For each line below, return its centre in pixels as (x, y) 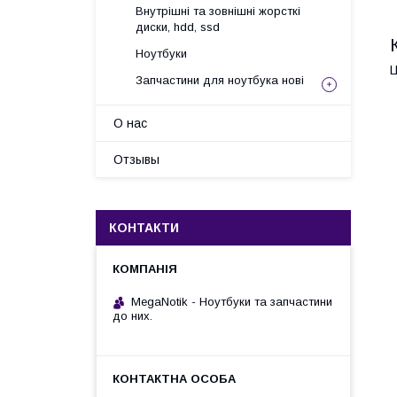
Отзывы (136, 160)
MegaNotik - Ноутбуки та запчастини (232, 302)
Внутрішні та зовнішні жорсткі (218, 11)
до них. (132, 316)
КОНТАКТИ (144, 228)
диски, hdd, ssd (178, 27)
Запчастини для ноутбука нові (220, 80)
